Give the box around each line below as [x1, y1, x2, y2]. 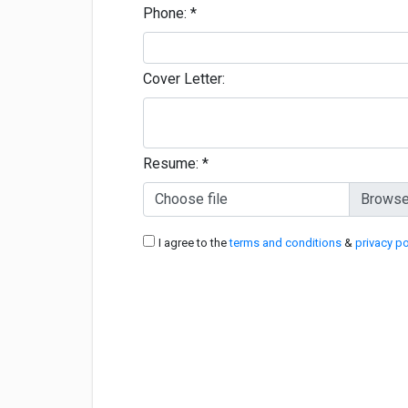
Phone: [143, 5, 190, 22]
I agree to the [158, 236, 229, 250]
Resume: [143, 155, 202, 172]
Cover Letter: [143, 70, 225, 87]
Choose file [155, 190, 228, 208]
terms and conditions [229, 236, 344, 250]
